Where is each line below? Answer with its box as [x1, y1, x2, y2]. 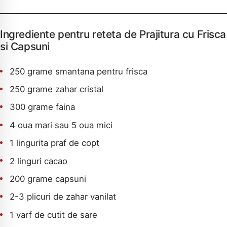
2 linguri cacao [10, 156, 68, 166]
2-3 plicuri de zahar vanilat [10, 192, 117, 202]
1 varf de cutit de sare [10, 209, 98, 220]
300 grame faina [10, 102, 75, 112]
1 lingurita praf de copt [10, 138, 100, 148]
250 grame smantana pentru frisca [10, 66, 148, 77]
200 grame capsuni [10, 173, 87, 184]
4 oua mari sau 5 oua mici [10, 120, 113, 130]
